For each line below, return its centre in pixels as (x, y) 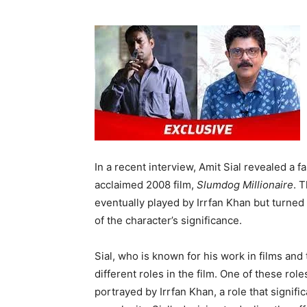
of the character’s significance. (168, 220)
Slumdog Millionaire (245, 185)
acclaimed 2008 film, (146, 185)
